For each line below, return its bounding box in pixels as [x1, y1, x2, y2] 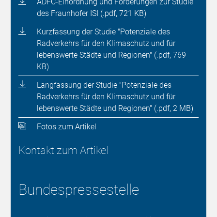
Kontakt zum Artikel [18, 144, 109, 157]
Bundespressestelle [18, 181, 139, 199]
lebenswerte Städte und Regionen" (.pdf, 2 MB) [36, 103, 193, 113]
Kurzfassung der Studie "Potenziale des [36, 27, 170, 37]
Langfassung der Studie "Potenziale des [36, 80, 171, 90]
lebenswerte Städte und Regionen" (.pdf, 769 [36, 50, 186, 60]
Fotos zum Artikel [36, 122, 96, 131]
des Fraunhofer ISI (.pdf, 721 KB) [36, 9, 146, 18]
